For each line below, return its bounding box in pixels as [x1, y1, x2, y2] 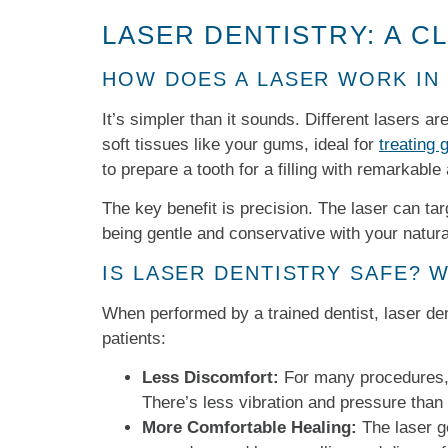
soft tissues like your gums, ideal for [102, 134, 379, 154]
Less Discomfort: [142, 367, 279, 387]
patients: [102, 328, 166, 348]
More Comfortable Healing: [142, 417, 357, 437]
